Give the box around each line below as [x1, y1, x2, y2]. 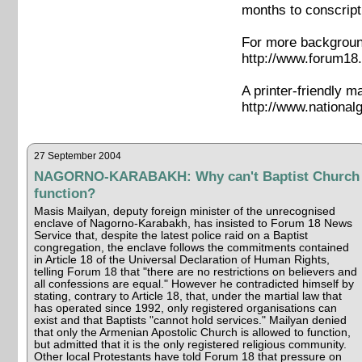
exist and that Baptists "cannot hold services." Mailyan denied [33, 314, 347, 326]
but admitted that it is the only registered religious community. [33, 338, 347, 351]
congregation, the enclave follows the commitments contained [33, 241, 349, 254]
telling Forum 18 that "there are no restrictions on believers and [33, 265, 357, 278]
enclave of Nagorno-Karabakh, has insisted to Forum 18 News [33, 217, 352, 229]
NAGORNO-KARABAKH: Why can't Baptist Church [33, 167, 360, 184]
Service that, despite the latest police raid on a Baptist [33, 229, 308, 242]
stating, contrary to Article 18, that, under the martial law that [33, 289, 342, 302]
